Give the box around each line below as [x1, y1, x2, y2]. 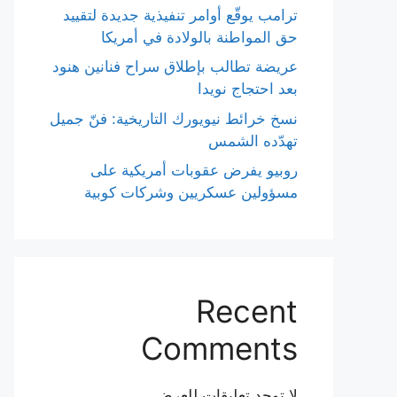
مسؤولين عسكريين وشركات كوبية [84, 183, 298, 201]
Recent [196, 292, 298, 330]
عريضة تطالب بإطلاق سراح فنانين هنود [52, 58, 298, 75]
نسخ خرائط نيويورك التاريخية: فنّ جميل [50, 109, 298, 128]
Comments [141, 330, 298, 367]
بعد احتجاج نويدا [198, 80, 298, 97]
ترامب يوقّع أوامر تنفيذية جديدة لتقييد [63, 5, 298, 24]
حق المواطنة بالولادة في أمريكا [101, 27, 298, 46]
